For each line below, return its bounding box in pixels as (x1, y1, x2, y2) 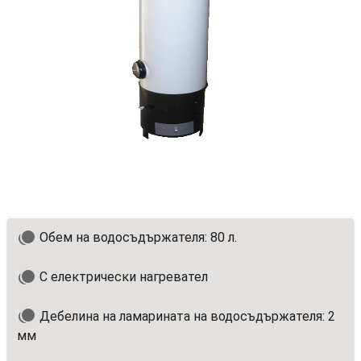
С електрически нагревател (35, 268, 208, 284)
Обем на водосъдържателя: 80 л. (35, 230, 237, 245)
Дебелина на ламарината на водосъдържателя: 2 (35, 308, 335, 324)
